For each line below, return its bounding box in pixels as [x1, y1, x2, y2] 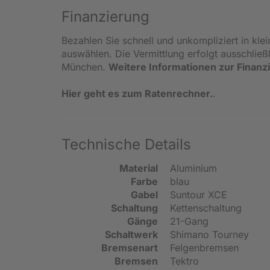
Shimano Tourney [170, 228, 249, 240]
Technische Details [61, 135, 191, 153]
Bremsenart [101, 241, 158, 254]
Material [119, 162, 158, 174]
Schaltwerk [105, 228, 158, 240]
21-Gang [170, 215, 209, 227]
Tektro [170, 254, 199, 267]
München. [61, 60, 108, 73]
